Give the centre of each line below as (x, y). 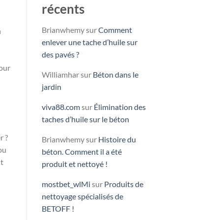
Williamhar (60, 74)
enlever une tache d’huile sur (89, 42)
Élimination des (120, 107)
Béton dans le (115, 74)
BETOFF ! (58, 208)
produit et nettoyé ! (74, 164)
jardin (51, 86)
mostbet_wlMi (66, 184)
